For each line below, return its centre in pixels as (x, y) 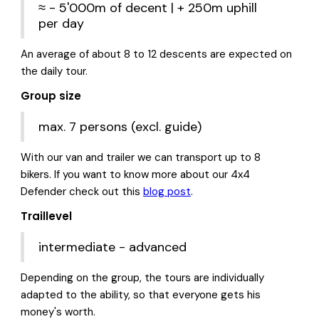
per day (61, 23)
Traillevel (46, 216)
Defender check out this (82, 191)
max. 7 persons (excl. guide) (120, 126)
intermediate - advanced (112, 247)
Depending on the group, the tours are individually (142, 277)
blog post (167, 191)
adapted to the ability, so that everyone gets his (140, 294)
